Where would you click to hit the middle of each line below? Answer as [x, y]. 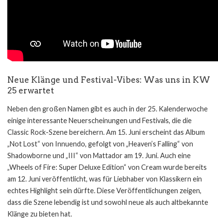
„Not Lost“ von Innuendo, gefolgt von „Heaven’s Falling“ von [100, 144]
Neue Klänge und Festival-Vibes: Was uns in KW [109, 80]
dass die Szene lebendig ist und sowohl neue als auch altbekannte [108, 202]
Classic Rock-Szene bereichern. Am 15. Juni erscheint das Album [106, 132]
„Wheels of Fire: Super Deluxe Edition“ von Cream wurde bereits [107, 167]
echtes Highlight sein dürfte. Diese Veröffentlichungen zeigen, [104, 190]
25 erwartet [31, 91]
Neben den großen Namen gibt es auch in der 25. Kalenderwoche [108, 109]
